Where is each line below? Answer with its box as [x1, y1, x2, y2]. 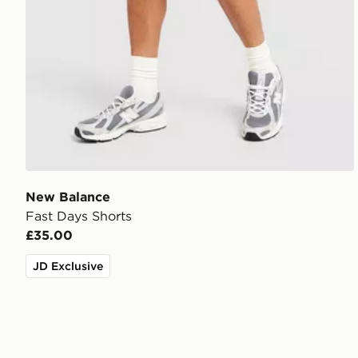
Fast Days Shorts [26, 207, 132, 224]
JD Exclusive [33, 258, 103, 273]
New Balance [26, 188, 110, 205]
